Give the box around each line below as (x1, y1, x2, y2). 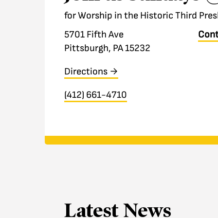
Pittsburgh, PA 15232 (64, 42, 150, 54)
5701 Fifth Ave (64, 28, 124, 40)
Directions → (64, 65, 118, 77)
